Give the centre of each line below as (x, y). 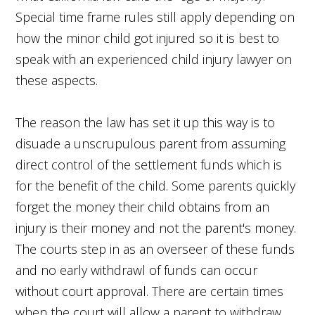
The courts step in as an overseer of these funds (155, 249)
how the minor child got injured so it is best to (148, 38)
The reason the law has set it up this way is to (146, 122)
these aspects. (57, 80)
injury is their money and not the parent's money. (156, 227)
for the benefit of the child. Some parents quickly (156, 185)
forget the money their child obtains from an (143, 206)
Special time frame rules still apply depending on (155, 17)
